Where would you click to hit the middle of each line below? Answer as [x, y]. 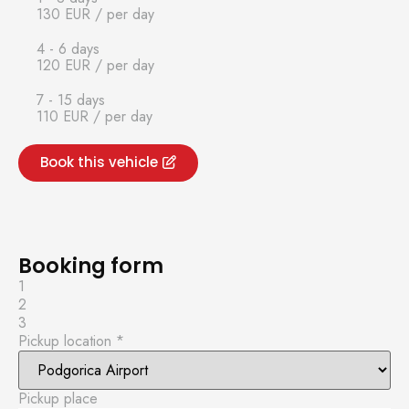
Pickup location [67, 341]
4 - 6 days [68, 49]
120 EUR [66, 65]
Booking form [91, 266]
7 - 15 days [71, 100]
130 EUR [66, 14]
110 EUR [65, 116]
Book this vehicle [99, 162]
